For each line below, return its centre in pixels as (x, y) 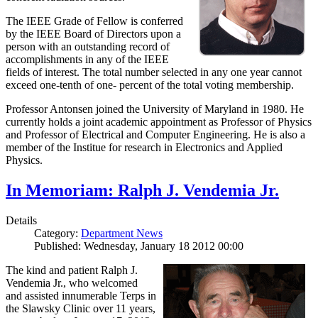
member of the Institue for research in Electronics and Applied (144, 148)
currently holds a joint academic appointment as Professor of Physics (159, 122)
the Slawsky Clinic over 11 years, (81, 309)
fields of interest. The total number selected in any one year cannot (154, 72)
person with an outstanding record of (88, 47)
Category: (57, 234)
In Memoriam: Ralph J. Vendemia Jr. (142, 191)
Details (21, 221)
